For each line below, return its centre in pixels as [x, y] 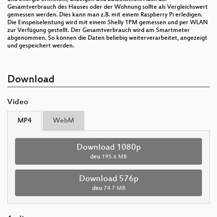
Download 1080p [108, 147]
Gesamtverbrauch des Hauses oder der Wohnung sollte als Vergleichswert [108, 7]
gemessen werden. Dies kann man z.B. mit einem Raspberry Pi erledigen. [105, 15]
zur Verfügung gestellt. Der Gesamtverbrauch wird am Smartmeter [99, 30]
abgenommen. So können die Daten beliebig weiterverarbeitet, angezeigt [107, 38]
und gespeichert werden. [41, 46]
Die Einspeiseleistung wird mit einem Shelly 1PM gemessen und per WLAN [108, 23]
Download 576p [108, 179]
